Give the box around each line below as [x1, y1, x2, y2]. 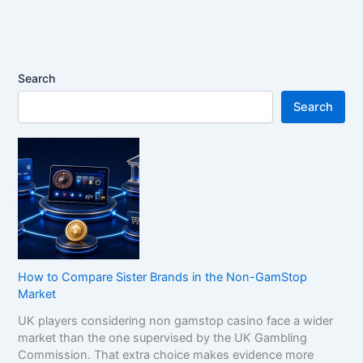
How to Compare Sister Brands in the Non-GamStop [18, 270, 308, 285]
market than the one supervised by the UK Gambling [18, 331, 308, 346]
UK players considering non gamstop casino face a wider [18, 314, 334, 329]
